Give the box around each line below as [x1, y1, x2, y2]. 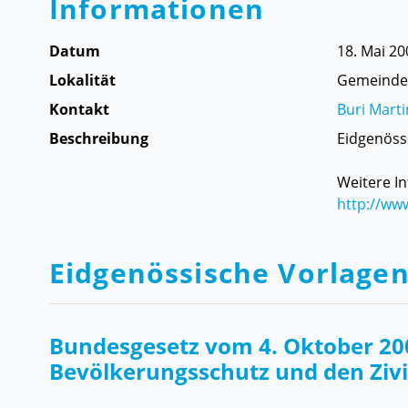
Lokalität [49, 69, 116, 90]
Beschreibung [49, 127, 148, 148]
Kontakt [49, 98, 109, 119]
